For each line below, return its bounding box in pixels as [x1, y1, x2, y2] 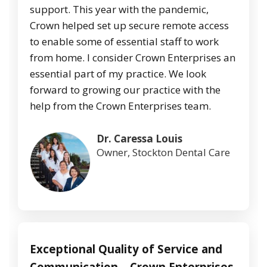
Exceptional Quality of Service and [30, 241, 222, 257]
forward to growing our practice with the [30, 83, 221, 97]
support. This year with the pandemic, [30, 2, 209, 17]
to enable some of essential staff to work [30, 35, 219, 49]
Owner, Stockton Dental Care [97, 145, 232, 160]
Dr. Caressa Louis [97, 132, 182, 146]
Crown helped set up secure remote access [30, 18, 229, 33]
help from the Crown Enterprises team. [30, 99, 211, 113]
